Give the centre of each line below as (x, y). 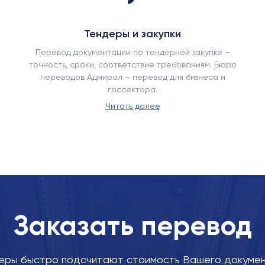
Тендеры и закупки (132, 34)
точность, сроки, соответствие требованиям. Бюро (132, 64)
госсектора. (132, 89)
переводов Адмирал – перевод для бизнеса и (132, 77)
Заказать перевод (132, 225)
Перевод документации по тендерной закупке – (132, 52)
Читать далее (132, 106)
